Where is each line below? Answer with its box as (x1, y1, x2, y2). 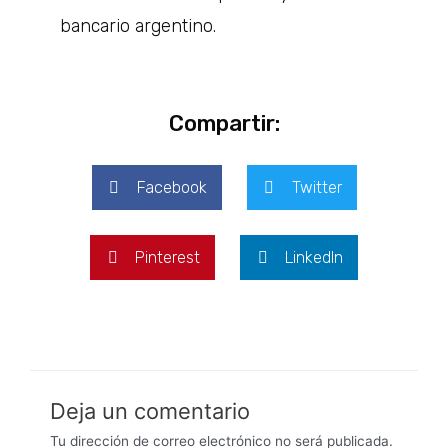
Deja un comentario (50, 397, 250, 424)
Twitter (291, 178, 342, 197)
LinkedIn (285, 248, 343, 267)
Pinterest (135, 248, 200, 267)
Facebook (136, 178, 207, 197)
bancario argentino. (60, 15, 216, 37)
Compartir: (168, 110, 280, 137)
